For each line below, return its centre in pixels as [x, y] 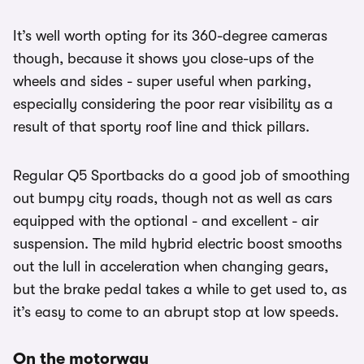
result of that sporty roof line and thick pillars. [161, 127]
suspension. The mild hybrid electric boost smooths [178, 244]
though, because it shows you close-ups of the [163, 58]
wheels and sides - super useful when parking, [162, 81]
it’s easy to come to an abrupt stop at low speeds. [176, 312]
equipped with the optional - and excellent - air [166, 221]
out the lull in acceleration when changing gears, [171, 266]
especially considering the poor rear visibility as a [173, 104]
